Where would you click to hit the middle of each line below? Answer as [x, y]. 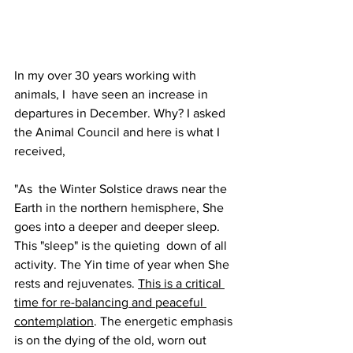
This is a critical [181, 284]
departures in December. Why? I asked [121, 113]
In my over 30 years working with [107, 76]
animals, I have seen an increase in [113, 95]
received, [40, 151]
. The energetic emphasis [165, 321]
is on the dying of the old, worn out [112, 340]
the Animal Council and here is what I [119, 132]
